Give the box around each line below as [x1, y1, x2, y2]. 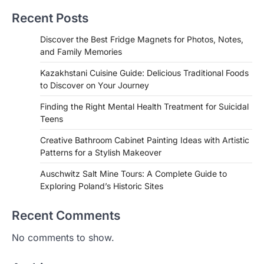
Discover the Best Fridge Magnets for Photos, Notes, [40, 34, 243, 44]
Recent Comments [12, 207, 120, 223]
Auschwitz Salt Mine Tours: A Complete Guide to [40, 168, 227, 179]
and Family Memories [40, 46, 122, 57]
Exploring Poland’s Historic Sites [40, 180, 163, 191]
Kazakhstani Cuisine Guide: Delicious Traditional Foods [40, 67, 249, 78]
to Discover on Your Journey [40, 80, 149, 90]
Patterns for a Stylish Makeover [40, 147, 161, 157]
